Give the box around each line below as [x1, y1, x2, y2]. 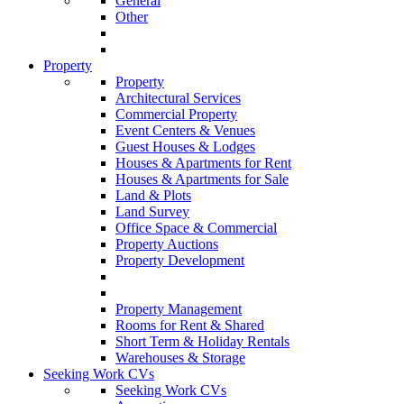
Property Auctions [115, 236, 218, 252]
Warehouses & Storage [115, 350, 245, 366]
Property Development [115, 252, 244, 269]
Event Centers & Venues [115, 123, 255, 139]
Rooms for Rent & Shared [115, 317, 264, 334]
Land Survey [115, 204, 189, 220]
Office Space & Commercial [115, 220, 277, 236]
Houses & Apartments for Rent [115, 155, 291, 171]
